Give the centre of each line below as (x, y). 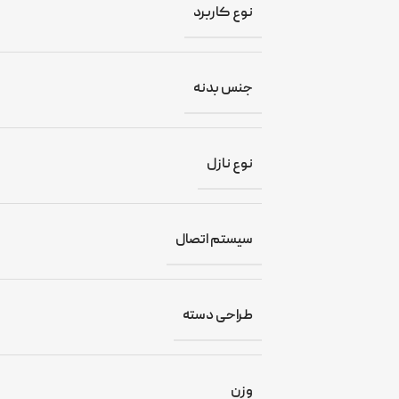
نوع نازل (230, 164)
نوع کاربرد (224, 13)
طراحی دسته (218, 316)
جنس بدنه (224, 89)
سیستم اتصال (215, 240)
